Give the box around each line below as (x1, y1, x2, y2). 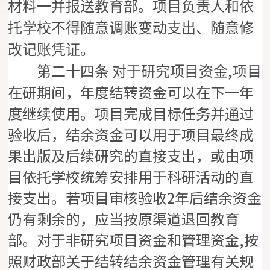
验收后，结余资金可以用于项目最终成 (8, 124, 254, 145)
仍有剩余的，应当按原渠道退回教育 (8, 208, 240, 230)
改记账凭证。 (8, 42, 95, 58)
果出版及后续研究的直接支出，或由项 (8, 145, 254, 166)
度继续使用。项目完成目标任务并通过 (8, 102, 254, 124)
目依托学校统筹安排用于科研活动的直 (8, 166, 254, 187)
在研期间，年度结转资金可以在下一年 (8, 81, 254, 103)
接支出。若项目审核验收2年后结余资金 (8, 187, 262, 209)
